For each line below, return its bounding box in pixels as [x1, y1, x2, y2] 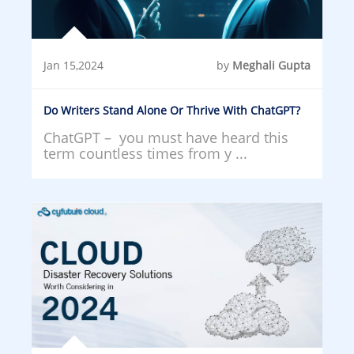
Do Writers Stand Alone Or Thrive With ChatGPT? [43, 102, 300, 118]
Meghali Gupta [232, 57, 311, 73]
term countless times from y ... [43, 143, 247, 163]
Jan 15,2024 [43, 57, 104, 73]
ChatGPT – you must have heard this [43, 127, 288, 147]
